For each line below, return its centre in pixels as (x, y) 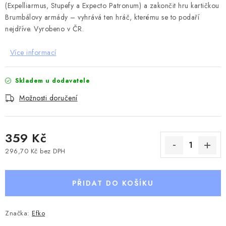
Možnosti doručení (48, 98)
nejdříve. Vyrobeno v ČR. (44, 29)
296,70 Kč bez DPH (35, 151)
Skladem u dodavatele (52, 81)
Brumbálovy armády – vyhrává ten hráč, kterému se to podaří (102, 17)
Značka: (18, 213)
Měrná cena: (24, 160)
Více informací (33, 52)
